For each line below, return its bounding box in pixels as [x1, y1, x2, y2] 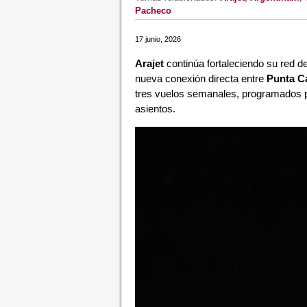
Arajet [134, 58, 164, 69]
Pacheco [134, 5, 171, 16]
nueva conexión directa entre [134, 73, 267, 84]
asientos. [134, 103, 175, 114]
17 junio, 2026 [134, 35, 181, 43]
